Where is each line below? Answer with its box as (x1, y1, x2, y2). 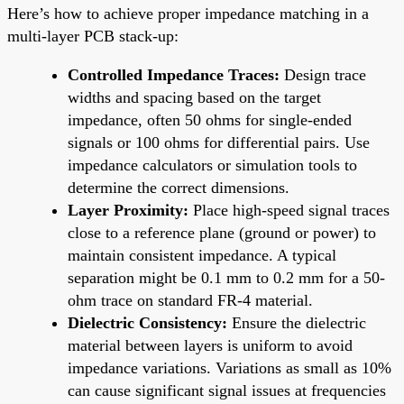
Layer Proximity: (68, 200, 188, 219)
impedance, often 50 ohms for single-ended (68, 110, 352, 129)
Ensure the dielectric (227, 313, 366, 332)
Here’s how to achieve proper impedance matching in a (7, 4, 369, 23)
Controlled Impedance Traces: (68, 65, 280, 84)
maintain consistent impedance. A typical (68, 245, 336, 264)
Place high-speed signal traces (188, 200, 390, 219)
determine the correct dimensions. (68, 178, 289, 197)
